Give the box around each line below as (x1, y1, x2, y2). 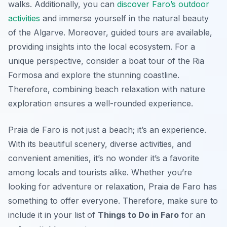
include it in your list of (8, 210, 98, 220)
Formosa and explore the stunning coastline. (8, 70, 179, 81)
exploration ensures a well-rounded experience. (8, 98, 193, 109)
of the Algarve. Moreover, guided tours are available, (8, 27, 212, 38)
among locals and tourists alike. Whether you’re (8, 167, 192, 178)
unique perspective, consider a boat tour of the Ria (8, 56, 204, 66)
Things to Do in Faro (98, 210, 179, 220)
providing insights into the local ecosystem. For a (8, 42, 195, 52)
